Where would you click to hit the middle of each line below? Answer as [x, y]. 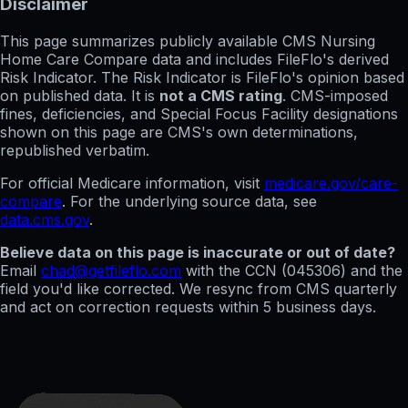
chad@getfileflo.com [111, 270]
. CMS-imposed [335, 95]
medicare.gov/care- [331, 183]
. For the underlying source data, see [189, 201]
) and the [372, 270]
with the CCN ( [236, 270]
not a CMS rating [221, 95]
